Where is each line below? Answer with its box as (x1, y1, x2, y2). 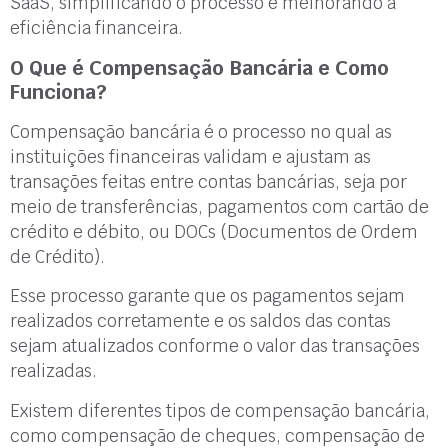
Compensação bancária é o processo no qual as (10, 120, 392, 143)
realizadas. (10, 360, 97, 383)
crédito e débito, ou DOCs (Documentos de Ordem (10, 220, 418, 243)
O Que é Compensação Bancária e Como (10, 54, 389, 81)
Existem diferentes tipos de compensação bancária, (10, 399, 430, 422)
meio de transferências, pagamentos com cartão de (10, 195, 429, 218)
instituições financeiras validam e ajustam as (10, 145, 371, 168)
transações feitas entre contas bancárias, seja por (10, 170, 407, 193)
